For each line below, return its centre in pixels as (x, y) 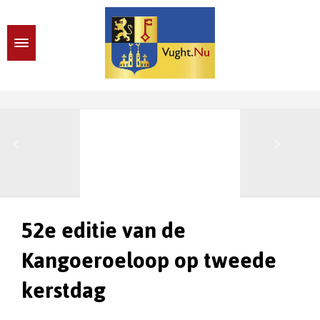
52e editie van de (104, 230)
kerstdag (64, 290)
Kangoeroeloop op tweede (149, 260)
